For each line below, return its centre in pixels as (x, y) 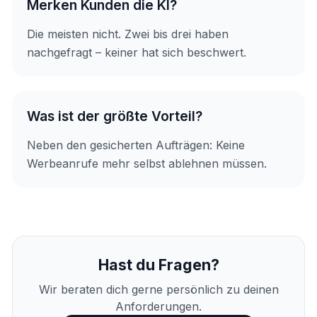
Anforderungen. (158, 307)
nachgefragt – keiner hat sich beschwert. (137, 52)
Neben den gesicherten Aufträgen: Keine (136, 145)
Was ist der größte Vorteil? (115, 116)
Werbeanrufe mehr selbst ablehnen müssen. (147, 163)
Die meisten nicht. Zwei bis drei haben (128, 34)
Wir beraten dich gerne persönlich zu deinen (158, 290)
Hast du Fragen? (158, 264)
